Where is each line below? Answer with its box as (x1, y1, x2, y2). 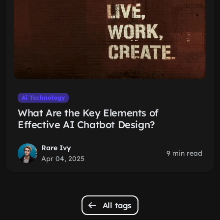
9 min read (166, 149, 202, 158)
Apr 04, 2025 (41, 154, 84, 163)
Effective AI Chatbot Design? (18, 118, 155, 131)
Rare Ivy (41, 143, 71, 152)
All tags (100, 200, 132, 210)
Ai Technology (21, 94, 65, 101)
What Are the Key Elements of (18, 107, 159, 119)
